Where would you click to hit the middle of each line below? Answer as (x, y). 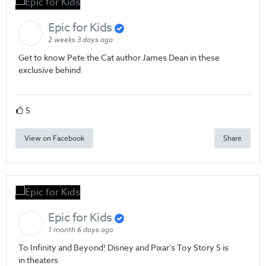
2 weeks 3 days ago (80, 40)
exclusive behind (50, 70)
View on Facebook (54, 138)
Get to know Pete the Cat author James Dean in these (119, 58)
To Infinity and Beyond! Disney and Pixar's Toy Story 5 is (123, 248)
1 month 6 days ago (81, 230)
